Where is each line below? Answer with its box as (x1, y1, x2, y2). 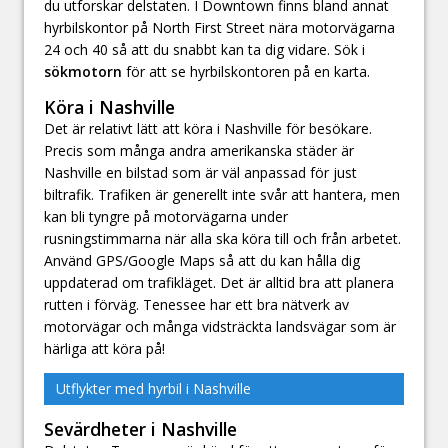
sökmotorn (44, 61, 122, 81)
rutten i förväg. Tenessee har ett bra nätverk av (44, 295, 349, 315)
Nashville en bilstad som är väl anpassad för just (44, 163, 357, 183)
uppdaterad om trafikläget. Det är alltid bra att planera (44, 273, 394, 293)
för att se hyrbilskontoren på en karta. (122, 61, 370, 81)
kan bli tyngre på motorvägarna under (44, 207, 288, 227)
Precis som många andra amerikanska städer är (44, 141, 354, 161)
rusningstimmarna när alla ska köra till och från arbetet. (44, 229, 401, 249)
